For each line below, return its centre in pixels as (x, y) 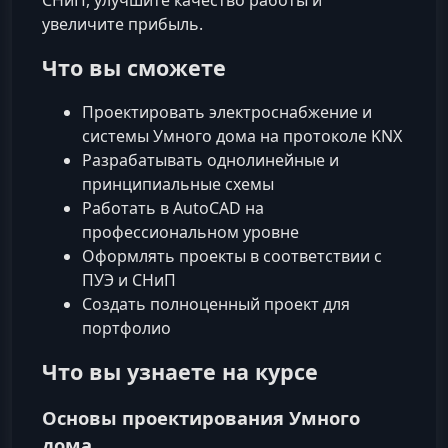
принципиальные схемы (178, 183)
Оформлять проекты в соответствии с (232, 255)
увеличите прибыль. (122, 23)
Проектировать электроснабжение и (227, 111)
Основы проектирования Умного (201, 418)
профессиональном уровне (190, 231)
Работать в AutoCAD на (173, 207)
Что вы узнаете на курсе (180, 371)
